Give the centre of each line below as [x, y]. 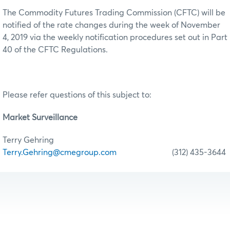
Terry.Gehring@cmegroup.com [60, 153]
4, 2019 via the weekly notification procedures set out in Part [115, 38]
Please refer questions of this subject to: [77, 95]
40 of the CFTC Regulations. [55, 50]
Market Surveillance [40, 118]
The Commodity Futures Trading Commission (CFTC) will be [114, 13]
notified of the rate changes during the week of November [111, 25]
